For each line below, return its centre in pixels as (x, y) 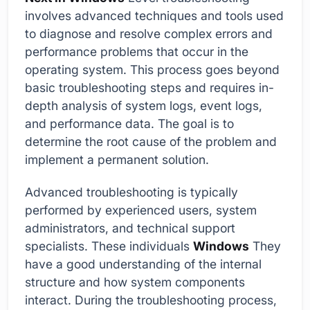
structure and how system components (135, 282)
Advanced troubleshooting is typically (131, 192)
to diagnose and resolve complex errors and (149, 33)
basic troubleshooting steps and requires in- (149, 87)
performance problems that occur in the (137, 51)
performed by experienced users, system (141, 210)
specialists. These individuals (109, 246)
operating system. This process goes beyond (152, 69)
